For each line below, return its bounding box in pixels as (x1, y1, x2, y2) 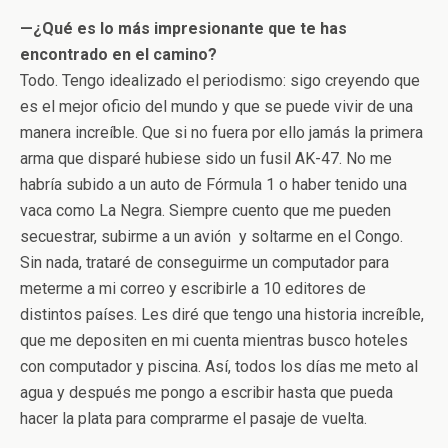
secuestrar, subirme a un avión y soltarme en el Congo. (20, 226, 403, 246)
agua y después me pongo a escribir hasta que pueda (20, 382, 393, 402)
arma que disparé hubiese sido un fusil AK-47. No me (20, 148, 392, 168)
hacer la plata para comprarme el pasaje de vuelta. (20, 408, 367, 428)
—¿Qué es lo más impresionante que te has (20, 18, 347, 38)
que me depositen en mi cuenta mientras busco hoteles (20, 330, 408, 350)
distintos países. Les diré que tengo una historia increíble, (20, 304, 424, 324)
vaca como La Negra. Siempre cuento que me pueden (20, 200, 391, 220)
